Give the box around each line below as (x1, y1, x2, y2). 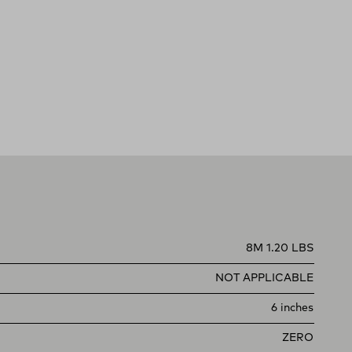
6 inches (271, 302, 313, 313)
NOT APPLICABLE (215, 273, 313, 284)
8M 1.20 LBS (246, 243, 313, 254)
